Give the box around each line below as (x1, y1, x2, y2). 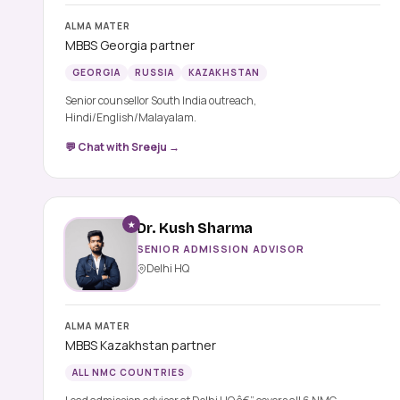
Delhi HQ (146, 261, 189, 277)
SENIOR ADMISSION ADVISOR (137, 242, 305, 256)
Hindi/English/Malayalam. (65, 110, 196, 126)
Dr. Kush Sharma (137, 220, 254, 237)
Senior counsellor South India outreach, (65, 93, 256, 109)
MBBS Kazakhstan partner (65, 337, 216, 354)
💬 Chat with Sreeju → (65, 139, 179, 155)
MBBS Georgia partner (65, 37, 195, 54)
